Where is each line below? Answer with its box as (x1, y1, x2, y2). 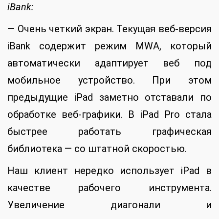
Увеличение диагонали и (7, 198, 212, 211)
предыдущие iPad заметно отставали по (7, 91, 212, 103)
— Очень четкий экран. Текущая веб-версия (7, 22, 212, 35)
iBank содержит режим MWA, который (7, 40, 212, 52)
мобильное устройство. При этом (7, 74, 212, 86)
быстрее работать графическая (7, 125, 212, 137)
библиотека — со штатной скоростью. (7, 142, 187, 154)
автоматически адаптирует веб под (7, 57, 212, 69)
